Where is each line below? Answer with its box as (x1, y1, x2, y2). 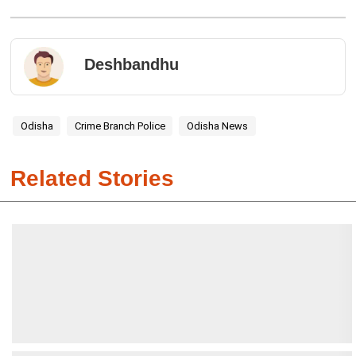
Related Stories (10, 166, 174, 192)
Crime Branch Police (74, 120, 165, 133)
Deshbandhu (84, 55, 179, 73)
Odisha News (186, 120, 248, 133)
